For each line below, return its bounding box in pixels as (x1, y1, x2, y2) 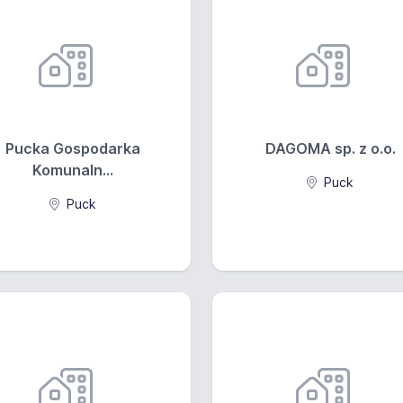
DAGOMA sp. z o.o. (264, 139, 396, 157)
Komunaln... (32, 161, 113, 179)
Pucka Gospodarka (5, 139, 140, 157)
